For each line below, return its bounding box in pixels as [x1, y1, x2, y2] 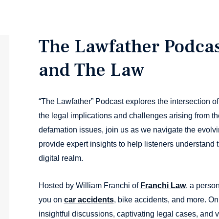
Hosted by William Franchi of [38, 181, 140, 190]
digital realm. [38, 154, 83, 162]
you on [38, 196, 64, 204]
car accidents [64, 196, 114, 204]
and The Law [38, 58, 145, 82]
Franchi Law [140, 181, 186, 190]
